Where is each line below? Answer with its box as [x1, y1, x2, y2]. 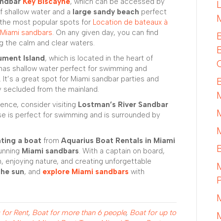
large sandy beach [73, 7, 139, 16]
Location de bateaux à [93, 17, 168, 27]
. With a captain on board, [79, 146, 165, 155]
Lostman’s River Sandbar [78, 100, 168, 109]
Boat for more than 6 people [32, 208, 126, 217]
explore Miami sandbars [42, 167, 129, 176]
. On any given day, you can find [52, 28, 158, 37]
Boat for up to [130, 208, 176, 217]
